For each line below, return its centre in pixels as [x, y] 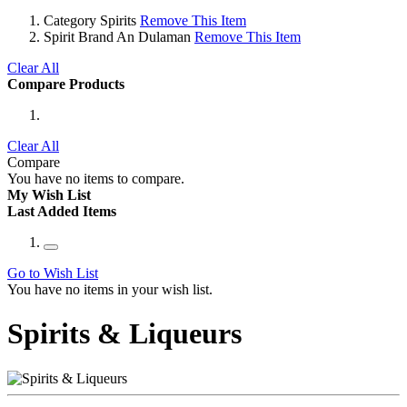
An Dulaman [154, 36]
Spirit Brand [79, 36]
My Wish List [49, 194]
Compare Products [66, 84]
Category [70, 20]
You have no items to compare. [96, 178]
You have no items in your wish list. [110, 289]
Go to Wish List [53, 273]
